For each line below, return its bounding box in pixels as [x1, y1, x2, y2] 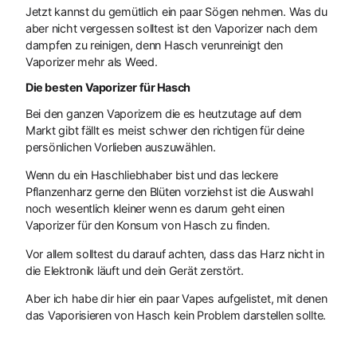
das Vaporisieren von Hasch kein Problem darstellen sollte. [25, 308, 327, 323]
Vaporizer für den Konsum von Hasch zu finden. [25, 218, 270, 233]
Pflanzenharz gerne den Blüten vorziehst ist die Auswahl [25, 185, 313, 199]
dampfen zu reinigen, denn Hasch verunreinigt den [25, 37, 283, 52]
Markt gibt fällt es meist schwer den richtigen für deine [25, 123, 304, 137]
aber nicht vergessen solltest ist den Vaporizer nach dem [25, 21, 318, 35]
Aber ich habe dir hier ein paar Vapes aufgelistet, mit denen [25, 292, 328, 306]
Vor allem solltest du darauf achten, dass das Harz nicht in [25, 246, 324, 261]
